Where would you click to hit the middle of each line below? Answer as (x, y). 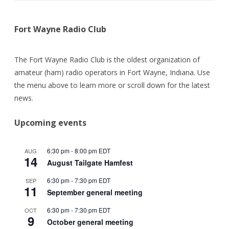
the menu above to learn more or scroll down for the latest (112, 85)
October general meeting (90, 222)
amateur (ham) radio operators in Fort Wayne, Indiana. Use (112, 73)
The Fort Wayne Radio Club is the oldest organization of (107, 60)
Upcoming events (50, 123)
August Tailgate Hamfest (90, 163)
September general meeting (95, 192)
